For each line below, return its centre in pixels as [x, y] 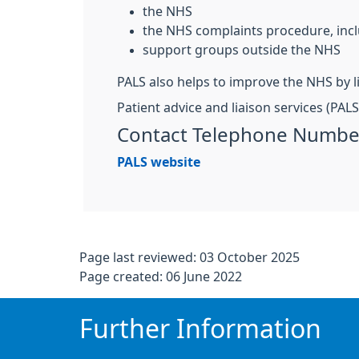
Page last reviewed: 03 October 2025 [190, 257]
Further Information [200, 329]
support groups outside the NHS [242, 50]
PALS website [159, 162]
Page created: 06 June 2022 [161, 276]
